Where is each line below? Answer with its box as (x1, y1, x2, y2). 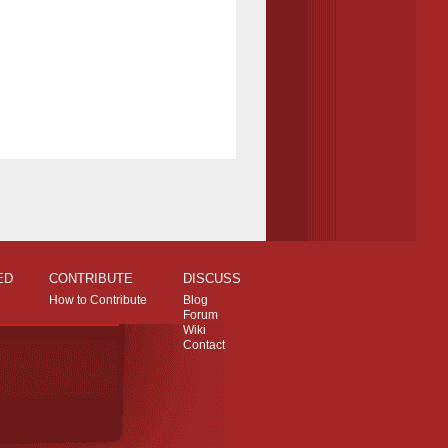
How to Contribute (49, 292, 147, 307)
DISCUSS (183, 271, 241, 287)
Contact (183, 337, 225, 352)
